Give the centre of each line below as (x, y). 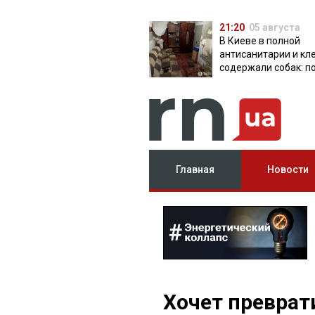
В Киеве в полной (260, 41)
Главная (195, 169)
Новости (288, 169)
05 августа (275, 27)
